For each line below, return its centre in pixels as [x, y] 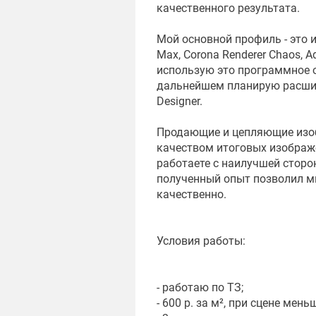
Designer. [180, 102]
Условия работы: [201, 241]
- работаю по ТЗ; [200, 288]
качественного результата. [228, 8]
